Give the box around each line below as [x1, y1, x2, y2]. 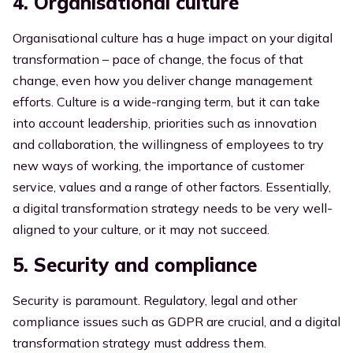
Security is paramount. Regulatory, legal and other [13, 292, 297, 308]
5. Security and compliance [13, 253, 257, 277]
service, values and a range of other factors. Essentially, [13, 179, 331, 195]
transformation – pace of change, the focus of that [13, 51, 303, 67]
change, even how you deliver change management [13, 72, 313, 88]
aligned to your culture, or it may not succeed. [13, 221, 269, 237]
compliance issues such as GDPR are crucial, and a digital [13, 314, 340, 329]
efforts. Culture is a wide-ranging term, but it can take [13, 94, 320, 110]
